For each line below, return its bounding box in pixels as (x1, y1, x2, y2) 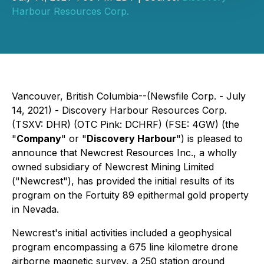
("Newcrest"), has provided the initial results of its (12, 175, 235, 187)
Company (16, 133, 61, 144)
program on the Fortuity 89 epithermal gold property (12, 189, 249, 201)
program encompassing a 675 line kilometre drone (12, 241, 238, 253)
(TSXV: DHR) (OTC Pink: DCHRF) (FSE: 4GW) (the (12, 118, 239, 130)
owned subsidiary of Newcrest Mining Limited (12, 161, 214, 173)
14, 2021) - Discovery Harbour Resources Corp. (12, 104, 227, 116)
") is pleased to (176, 133, 243, 144)
